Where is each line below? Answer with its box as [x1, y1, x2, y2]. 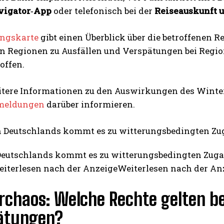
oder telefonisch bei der [53, 4, 154, 16]
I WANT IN [86, 92, 125, 99]
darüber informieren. [44, 98, 135, 110]
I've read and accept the [15, 115, 91, 124]
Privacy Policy [91, 115, 136, 124]
